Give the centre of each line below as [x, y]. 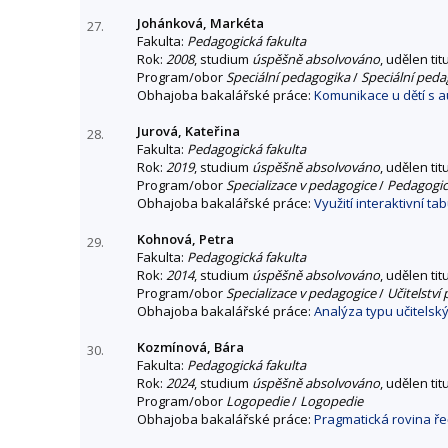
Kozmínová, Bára [190, 346]
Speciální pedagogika [288, 76]
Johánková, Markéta [200, 22]
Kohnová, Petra [185, 238]
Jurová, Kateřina [188, 130]
